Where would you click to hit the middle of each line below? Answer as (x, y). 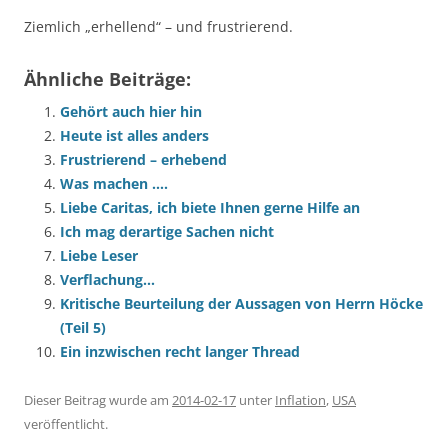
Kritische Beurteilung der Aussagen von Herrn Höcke (241, 303)
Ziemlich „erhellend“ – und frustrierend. (158, 26)
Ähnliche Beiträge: (107, 79)
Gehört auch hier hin (131, 111)
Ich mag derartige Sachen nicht (167, 231)
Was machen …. (114, 183)
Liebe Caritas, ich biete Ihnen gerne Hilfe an (210, 207)
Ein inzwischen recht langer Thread (180, 351)
